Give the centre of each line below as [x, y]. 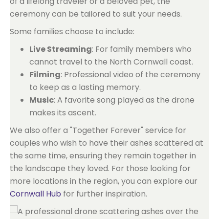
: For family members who [142, 49]
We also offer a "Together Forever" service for [98, 130]
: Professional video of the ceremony [131, 75]
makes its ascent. [63, 113]
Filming [45, 75]
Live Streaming [61, 49]
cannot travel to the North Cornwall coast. [111, 62]
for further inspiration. [104, 194]
